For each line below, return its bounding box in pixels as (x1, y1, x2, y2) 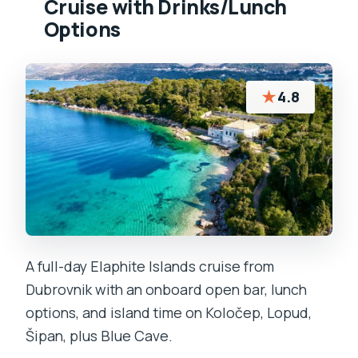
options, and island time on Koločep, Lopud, (26, 302, 312, 322)
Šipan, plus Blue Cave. (26, 325, 173, 345)
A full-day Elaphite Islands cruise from (26, 256, 274, 276)
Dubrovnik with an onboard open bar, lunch (26, 279, 307, 299)
